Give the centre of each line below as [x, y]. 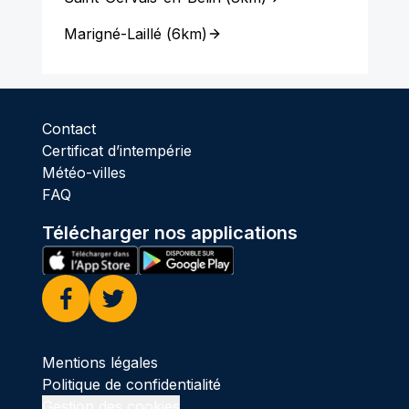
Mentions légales [100, 362]
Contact [68, 129]
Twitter [125, 319]
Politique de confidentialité [131, 384]
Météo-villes [84, 173]
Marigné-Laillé [112, 34]
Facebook [88, 319]
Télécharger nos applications [169, 233]
